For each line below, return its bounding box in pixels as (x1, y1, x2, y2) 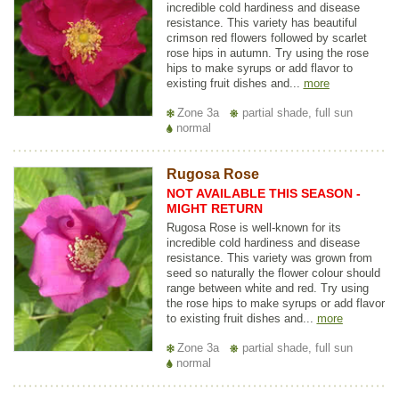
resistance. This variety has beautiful (166, 16, 357, 30)
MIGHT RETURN (166, 201, 263, 216)
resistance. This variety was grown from (166, 251, 372, 265)
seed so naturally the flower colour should (166, 266, 380, 281)
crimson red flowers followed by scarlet (166, 31, 367, 45)
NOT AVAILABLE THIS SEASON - (166, 186, 361, 201)
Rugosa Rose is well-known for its (166, 221, 341, 235)
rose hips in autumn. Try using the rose (166, 46, 369, 61)
